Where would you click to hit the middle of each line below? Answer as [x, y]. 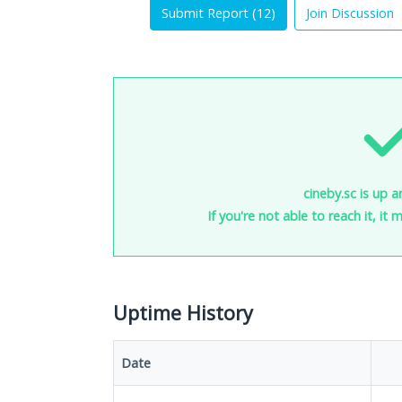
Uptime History [183, 313]
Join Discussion [350, 13]
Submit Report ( [209, 13]
